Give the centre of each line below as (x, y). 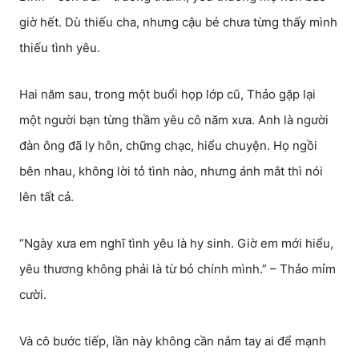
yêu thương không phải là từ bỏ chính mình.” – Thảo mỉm (177, 269)
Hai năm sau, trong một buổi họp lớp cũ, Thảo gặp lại (167, 94)
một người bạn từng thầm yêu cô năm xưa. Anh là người (174, 120)
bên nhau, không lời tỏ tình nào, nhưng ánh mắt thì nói (171, 171)
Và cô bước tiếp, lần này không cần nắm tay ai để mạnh (173, 341)
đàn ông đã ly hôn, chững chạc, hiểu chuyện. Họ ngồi (168, 145)
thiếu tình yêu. (60, 48)
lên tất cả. (46, 197)
